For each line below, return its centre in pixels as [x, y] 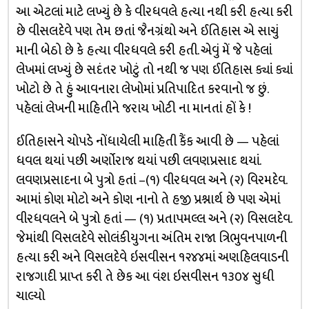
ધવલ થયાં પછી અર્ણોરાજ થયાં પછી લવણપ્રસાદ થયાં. [138, 161]
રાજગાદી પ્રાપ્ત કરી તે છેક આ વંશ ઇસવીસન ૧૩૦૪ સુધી [144, 277]
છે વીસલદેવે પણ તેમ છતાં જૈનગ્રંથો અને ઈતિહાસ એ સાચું [147, 31]
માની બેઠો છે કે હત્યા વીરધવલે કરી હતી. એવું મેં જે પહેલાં [143, 50]
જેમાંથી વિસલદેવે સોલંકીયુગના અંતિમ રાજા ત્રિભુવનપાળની [151, 238]
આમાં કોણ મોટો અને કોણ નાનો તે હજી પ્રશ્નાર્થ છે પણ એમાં [148, 199]
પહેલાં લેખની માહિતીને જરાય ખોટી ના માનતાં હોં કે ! [133, 108]
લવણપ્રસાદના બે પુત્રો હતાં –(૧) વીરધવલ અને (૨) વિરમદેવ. [151, 180]
